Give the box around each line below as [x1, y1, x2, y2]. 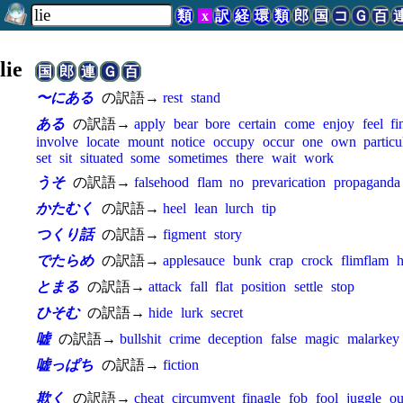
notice [171, 134, 206, 149]
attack [148, 279, 182, 294]
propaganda [333, 175, 400, 190]
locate [85, 134, 120, 149]
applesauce [162, 253, 225, 268]
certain [238, 116, 277, 131]
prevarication [252, 175, 327, 190]
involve [36, 134, 78, 149]
